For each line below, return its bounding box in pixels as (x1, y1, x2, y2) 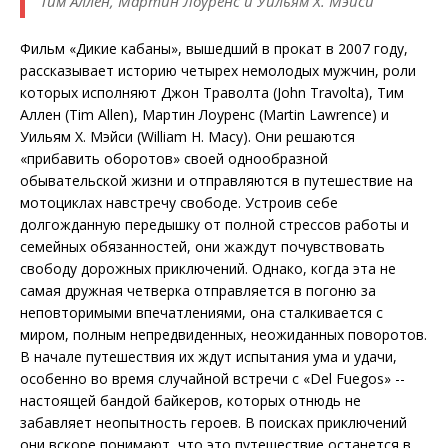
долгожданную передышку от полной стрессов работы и (20, 215, 409, 235)
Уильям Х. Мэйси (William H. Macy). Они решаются (20, 127, 355, 147)
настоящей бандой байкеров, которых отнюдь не (20, 391, 361, 411)
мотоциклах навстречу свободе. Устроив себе (20, 193, 338, 213)
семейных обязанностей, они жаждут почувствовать (20, 237, 385, 257)
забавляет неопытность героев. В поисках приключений (20, 413, 407, 433)
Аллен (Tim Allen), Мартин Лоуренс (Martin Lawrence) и (20, 105, 389, 125)
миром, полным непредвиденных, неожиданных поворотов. (20, 325, 427, 345)
